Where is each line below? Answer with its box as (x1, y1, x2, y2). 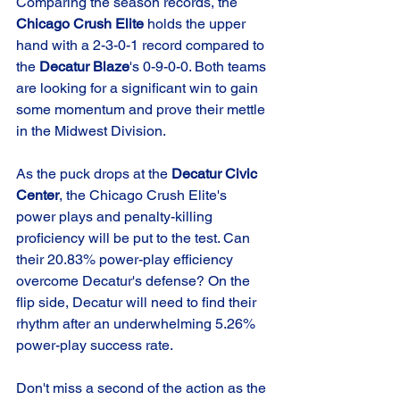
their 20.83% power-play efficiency (16, 250, 237, 268)
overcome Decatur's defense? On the (16, 271, 254, 289)
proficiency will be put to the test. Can (16, 229, 254, 246)
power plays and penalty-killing (16, 207, 216, 225)
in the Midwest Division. (16, 121, 166, 139)
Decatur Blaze (39, 57, 129, 75)
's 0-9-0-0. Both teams (129, 57, 270, 75)
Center (16, 186, 59, 204)
